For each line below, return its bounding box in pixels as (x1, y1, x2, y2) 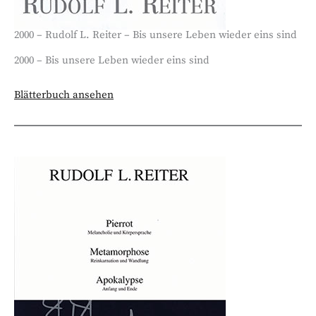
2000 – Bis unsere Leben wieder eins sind (14, 54, 209, 67)
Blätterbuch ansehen (14, 89, 114, 102)
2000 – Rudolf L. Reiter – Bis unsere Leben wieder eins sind (14, 29, 297, 42)
